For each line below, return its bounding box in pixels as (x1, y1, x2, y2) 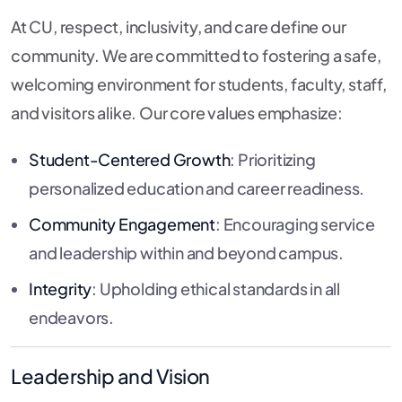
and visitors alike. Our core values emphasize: (11, 102, 343, 124)
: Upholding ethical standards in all (92, 278, 341, 300)
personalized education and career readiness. (29, 178, 365, 199)
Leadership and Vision (11, 363, 210, 389)
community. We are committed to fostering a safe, (11, 45, 381, 66)
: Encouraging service (215, 214, 375, 235)
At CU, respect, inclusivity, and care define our (11, 16, 346, 38)
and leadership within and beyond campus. (29, 242, 344, 264)
